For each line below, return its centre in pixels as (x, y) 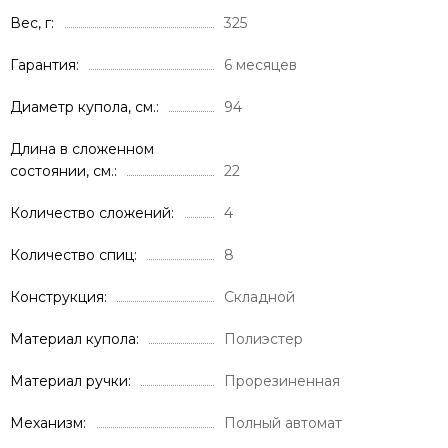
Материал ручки (69, 381)
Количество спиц (72, 255)
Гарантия (43, 65)
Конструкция (57, 297)
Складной (259, 297)
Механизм (46, 423)
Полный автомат (283, 423)
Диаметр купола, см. (83, 107)
